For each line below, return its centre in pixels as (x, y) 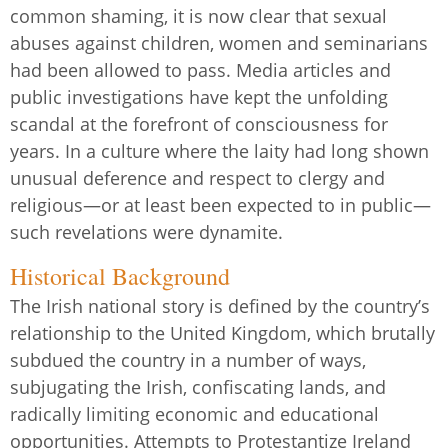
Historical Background (120, 276)
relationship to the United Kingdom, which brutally (222, 333)
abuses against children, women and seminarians (219, 43)
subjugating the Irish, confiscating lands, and (198, 387)
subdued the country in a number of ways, (188, 360)
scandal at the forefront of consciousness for (199, 124)
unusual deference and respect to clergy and (197, 178)
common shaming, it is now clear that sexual (198, 16)
